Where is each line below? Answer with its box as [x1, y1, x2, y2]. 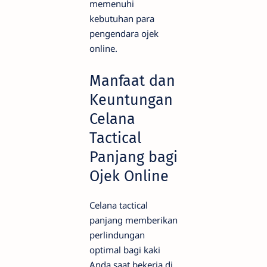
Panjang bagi [89, 147, 178, 166]
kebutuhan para [89, 13, 154, 25]
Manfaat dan [89, 71, 175, 90]
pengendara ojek [89, 27, 159, 40]
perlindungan [89, 229, 145, 241]
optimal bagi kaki [89, 244, 160, 256]
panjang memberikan [89, 214, 178, 226]
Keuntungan [89, 90, 173, 109]
